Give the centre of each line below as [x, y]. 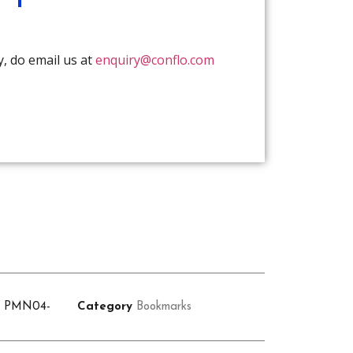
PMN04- [28, 307]
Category [105, 307]
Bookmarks [164, 307]
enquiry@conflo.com [155, 59]
